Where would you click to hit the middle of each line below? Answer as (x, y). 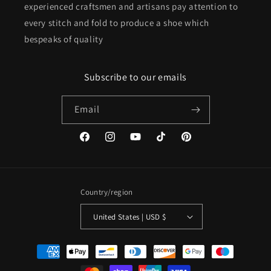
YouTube (146, 143)
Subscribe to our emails (135, 77)
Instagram (124, 143)
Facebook (97, 143)
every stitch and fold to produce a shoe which (117, 23)
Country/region (107, 192)
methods (38, 263)
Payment (38, 246)
